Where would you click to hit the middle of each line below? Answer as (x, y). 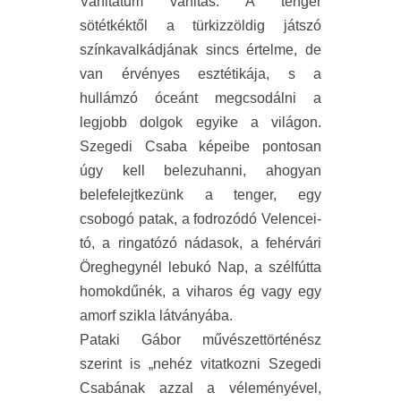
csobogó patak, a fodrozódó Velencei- (200, 219)
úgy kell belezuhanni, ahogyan (200, 171)
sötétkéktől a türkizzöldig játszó (200, 26)
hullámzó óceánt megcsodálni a (200, 98)
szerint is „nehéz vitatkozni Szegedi (200, 364)
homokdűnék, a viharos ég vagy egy (200, 292)
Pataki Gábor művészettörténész (200, 340)
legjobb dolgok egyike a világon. (200, 123)
